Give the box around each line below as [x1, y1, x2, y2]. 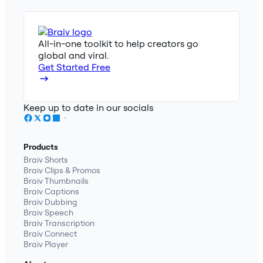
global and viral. [38, 49, 109, 62]
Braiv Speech [23, 207, 73, 218]
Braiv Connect [23, 228, 77, 240]
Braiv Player [23, 239, 68, 250]
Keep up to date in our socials [23, 102, 153, 114]
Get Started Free [38, 61, 110, 73]
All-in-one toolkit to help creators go [38, 38, 198, 50]
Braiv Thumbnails [23, 176, 89, 187]
